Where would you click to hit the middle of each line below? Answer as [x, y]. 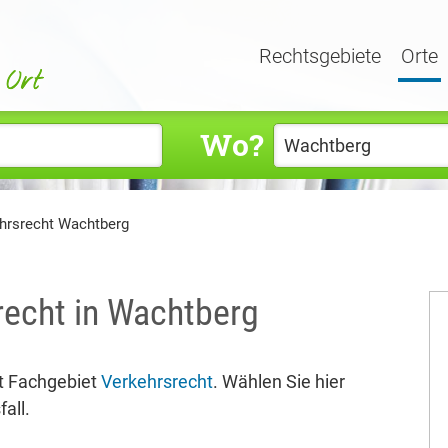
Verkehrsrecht [157, 381]
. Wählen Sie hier [279, 381]
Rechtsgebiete [320, 56]
